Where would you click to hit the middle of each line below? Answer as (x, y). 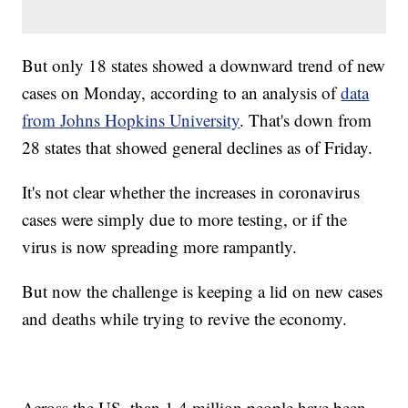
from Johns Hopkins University (131, 120)
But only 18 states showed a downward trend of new (204, 66)
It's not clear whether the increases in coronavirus (191, 192)
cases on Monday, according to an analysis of (182, 93)
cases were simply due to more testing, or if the (185, 219)
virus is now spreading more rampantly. (160, 247)
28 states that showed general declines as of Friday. (198, 148)
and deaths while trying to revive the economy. (185, 319)
